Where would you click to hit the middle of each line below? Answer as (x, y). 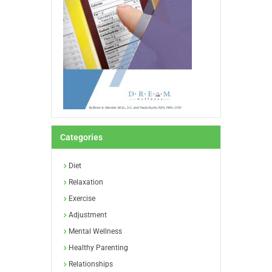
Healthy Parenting (99, 248)
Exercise (82, 199)
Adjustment (88, 215)
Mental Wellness (96, 232)
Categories (81, 138)
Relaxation (86, 182)
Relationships (91, 264)
